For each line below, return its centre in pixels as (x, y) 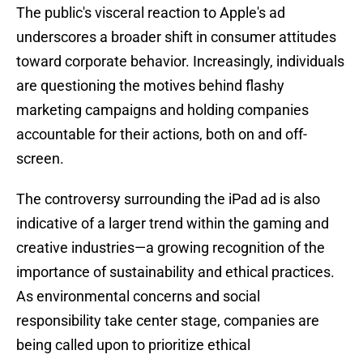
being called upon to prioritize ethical (133, 345)
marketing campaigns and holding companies (162, 110)
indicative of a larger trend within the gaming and (173, 224)
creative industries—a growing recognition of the (171, 248)
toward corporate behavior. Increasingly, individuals (180, 62)
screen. (40, 159)
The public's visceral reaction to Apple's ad (151, 13)
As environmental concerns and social (138, 297)
